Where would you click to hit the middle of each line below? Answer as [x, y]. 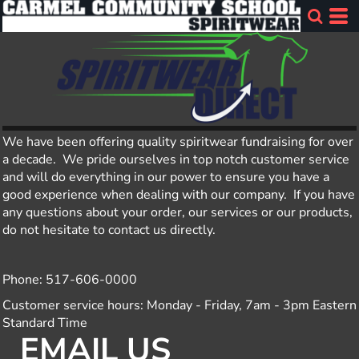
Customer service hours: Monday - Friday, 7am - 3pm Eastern [179, 306]
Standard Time [45, 323]
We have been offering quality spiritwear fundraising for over [178, 142]
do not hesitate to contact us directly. [112, 230]
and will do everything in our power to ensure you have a [166, 177]
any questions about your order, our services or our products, [177, 213]
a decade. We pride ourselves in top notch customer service [176, 160]
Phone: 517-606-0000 [70, 280]
